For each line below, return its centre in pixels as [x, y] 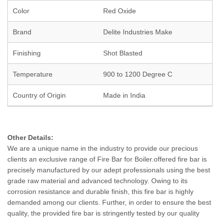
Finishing [27, 53]
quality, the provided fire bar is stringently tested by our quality [103, 213]
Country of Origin [39, 95]
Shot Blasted [123, 53]
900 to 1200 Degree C [138, 74]
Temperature [33, 74]
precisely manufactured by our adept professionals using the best [109, 170]
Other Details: [30, 137]
